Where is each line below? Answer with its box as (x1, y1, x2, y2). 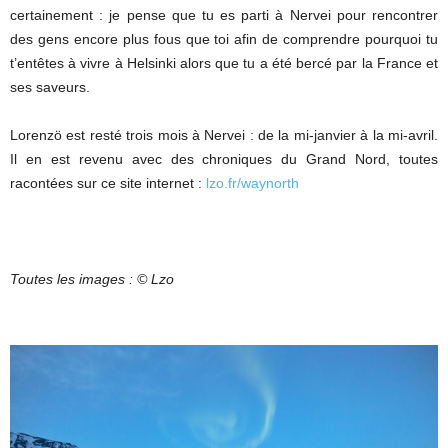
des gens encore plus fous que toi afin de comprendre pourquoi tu (10, 30, 438, 47)
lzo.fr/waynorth (206, 174, 299, 191)
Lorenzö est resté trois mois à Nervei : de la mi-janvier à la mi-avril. (10, 126, 438, 143)
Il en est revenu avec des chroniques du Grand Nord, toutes (10, 150, 438, 167)
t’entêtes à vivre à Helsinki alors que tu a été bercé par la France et (10, 54, 438, 71)
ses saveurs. (10, 78, 90, 95)
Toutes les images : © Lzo (10, 270, 174, 287)
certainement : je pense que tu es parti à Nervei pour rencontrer (10, 6, 438, 23)
